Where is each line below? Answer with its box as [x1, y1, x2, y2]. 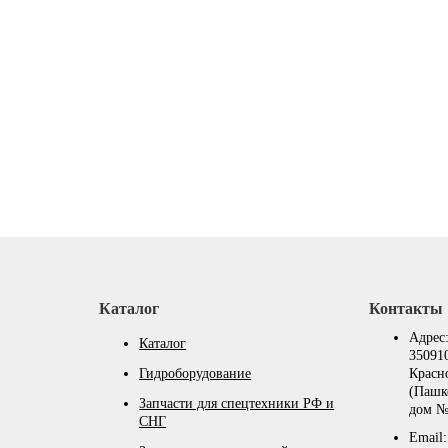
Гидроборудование [139, 366, 252, 382]
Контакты [368, 300, 443, 318]
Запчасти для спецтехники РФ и [139, 396, 335, 412]
